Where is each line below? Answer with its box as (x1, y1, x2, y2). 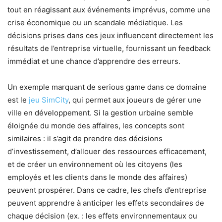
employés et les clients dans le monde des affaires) (7, 172, 187, 182)
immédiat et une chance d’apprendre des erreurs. (7, 56, 180, 66)
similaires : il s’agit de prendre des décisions (7, 133, 163, 143)
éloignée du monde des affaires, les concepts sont (7, 120, 184, 130)
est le (7, 95, 29, 105)
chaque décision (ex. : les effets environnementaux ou (7, 211, 197, 221)
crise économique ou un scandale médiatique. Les (7, 17, 183, 27)
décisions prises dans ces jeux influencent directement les (7, 30, 214, 40)
